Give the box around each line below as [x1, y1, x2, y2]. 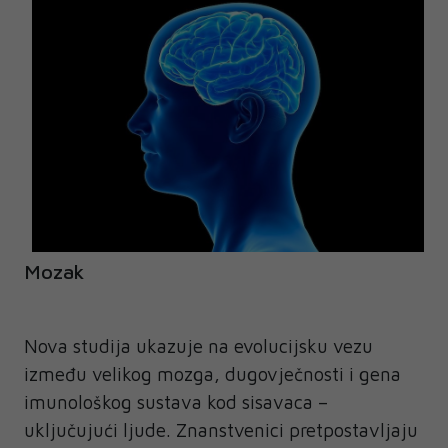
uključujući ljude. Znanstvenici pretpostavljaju [24, 419, 418, 442]
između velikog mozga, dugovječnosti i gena [24, 363, 401, 386]
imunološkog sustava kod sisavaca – [24, 391, 328, 414]
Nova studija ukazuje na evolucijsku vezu [24, 335, 373, 358]
